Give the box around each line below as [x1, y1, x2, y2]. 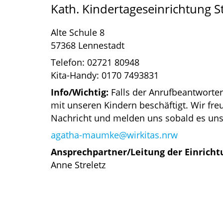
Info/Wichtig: [51, 86, 109, 98]
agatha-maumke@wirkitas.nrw [51, 128, 178, 141]
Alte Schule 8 [51, 26, 105, 38]
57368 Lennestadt [51, 39, 124, 51]
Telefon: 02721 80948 [51, 56, 139, 68]
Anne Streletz [51, 158, 106, 171]
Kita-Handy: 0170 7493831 [51, 69, 159, 81]
